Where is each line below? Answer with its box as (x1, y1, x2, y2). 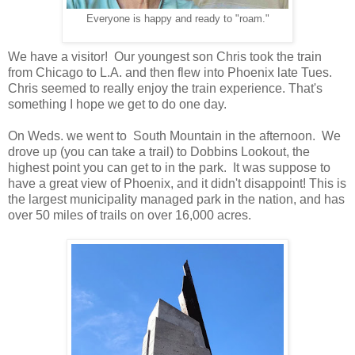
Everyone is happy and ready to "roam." (86, 13, 269, 25)
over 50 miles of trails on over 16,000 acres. (8, 208, 251, 223)
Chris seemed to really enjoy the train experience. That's (8, 82, 323, 96)
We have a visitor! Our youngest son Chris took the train (8, 50, 322, 64)
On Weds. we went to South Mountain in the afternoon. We (8, 129, 341, 143)
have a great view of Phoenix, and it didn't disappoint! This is (8, 177, 346, 191)
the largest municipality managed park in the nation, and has (8, 193, 345, 207)
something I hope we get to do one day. (8, 97, 230, 112)
